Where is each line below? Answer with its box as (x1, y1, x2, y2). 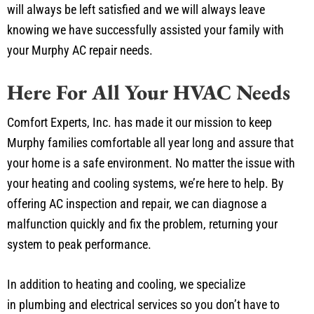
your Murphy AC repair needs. (7, 42, 153, 57)
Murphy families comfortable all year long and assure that (7, 135, 294, 150)
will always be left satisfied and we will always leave (7, 1, 265, 17)
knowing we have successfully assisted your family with (7, 22, 284, 37)
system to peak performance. (7, 236, 151, 252)
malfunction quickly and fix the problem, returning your (7, 216, 278, 231)
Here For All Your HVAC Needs (7, 78, 290, 106)
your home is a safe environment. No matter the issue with (7, 155, 295, 170)
